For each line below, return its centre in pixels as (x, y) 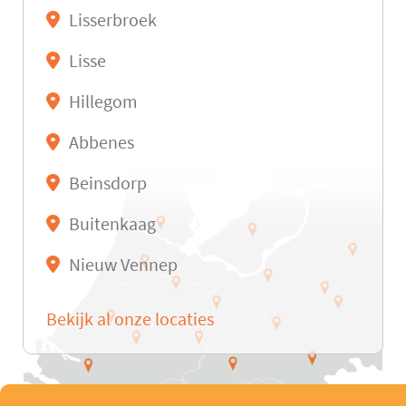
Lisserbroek (113, 21)
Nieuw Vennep (123, 266)
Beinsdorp (108, 184)
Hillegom (103, 102)
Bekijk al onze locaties (130, 320)
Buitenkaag (112, 225)
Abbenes (101, 143)
